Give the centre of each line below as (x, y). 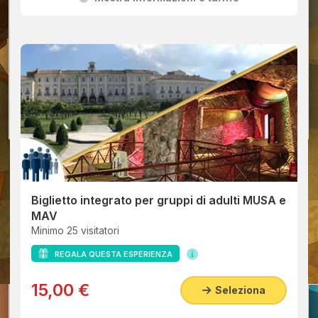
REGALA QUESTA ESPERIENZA (110, 254)
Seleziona (238, 290)
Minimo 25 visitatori (75, 230)
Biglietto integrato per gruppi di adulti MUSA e (159, 200)
